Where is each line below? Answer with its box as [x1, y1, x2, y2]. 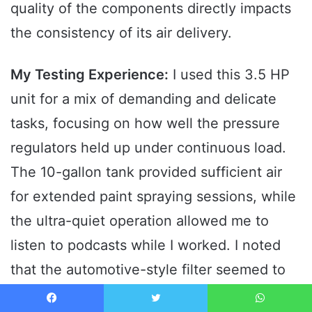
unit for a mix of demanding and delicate [10, 90, 276, 107]
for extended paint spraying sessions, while [10, 187, 296, 205]
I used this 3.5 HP [169, 65, 290, 83]
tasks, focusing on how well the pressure [10, 114, 280, 132]
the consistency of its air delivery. [10, 24, 232, 41]
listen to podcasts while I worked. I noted [10, 236, 281, 253]
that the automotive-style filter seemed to [10, 260, 286, 278]
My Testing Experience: [10, 65, 169, 83]
